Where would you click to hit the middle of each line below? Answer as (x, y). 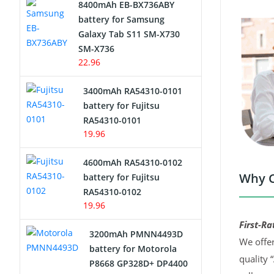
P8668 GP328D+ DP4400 (139, 263)
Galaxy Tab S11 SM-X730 (129, 34)
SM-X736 (96, 49)
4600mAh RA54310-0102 (132, 162)
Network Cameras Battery (85, 16)
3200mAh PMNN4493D (136, 234)
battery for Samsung (121, 19)
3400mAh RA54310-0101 (132, 91)
